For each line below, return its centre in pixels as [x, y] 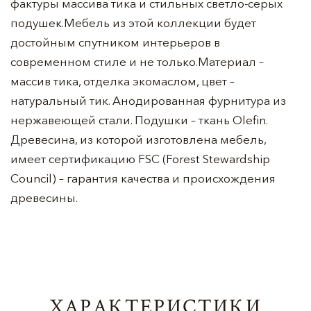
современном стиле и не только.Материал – [137, 61]
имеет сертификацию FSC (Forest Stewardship [140, 159]
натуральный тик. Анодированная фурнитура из [148, 100]
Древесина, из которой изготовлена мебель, [138, 139]
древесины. [44, 197]
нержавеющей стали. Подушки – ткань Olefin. [139, 120]
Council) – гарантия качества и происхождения [143, 178]
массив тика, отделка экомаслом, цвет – [123, 81]
